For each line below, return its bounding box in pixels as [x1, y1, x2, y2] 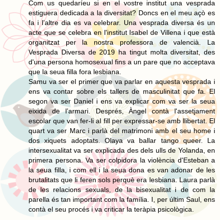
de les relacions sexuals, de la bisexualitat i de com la [28, 185, 215, 193]
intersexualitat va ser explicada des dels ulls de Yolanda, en [28, 146, 215, 154]
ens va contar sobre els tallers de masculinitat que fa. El [28, 87, 215, 95]
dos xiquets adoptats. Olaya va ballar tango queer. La [28, 136, 215, 144]
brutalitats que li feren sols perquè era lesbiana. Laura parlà [28, 175, 215, 184]
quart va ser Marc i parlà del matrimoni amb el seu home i [28, 126, 215, 135]
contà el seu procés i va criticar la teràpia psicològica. [28, 205, 194, 213]
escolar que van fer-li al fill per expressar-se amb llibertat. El [28, 116, 215, 125]
